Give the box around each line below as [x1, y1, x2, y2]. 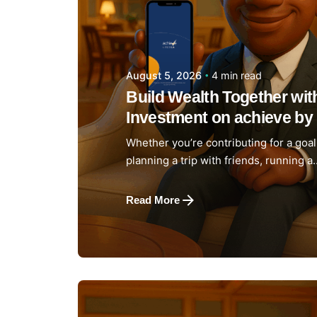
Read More [126, 194, 180, 207]
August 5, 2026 [126, 69, 202, 82]
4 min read [212, 69, 263, 81]
